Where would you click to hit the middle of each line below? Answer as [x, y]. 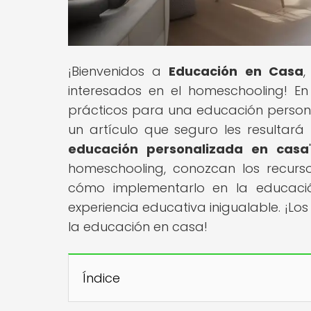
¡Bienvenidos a [119, 71]
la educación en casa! [138, 226]
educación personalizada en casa [189, 149]
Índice [101, 278]
